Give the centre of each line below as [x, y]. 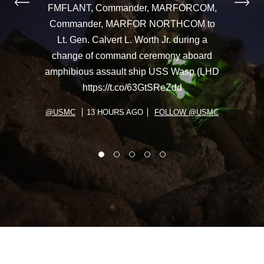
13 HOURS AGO [115, 112]
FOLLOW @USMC [187, 112]
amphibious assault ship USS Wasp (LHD [132, 71]
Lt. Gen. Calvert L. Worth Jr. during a [132, 39]
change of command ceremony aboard [132, 55]
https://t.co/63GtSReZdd [132, 87]
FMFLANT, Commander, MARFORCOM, [132, 8]
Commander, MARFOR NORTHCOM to [132, 24]
